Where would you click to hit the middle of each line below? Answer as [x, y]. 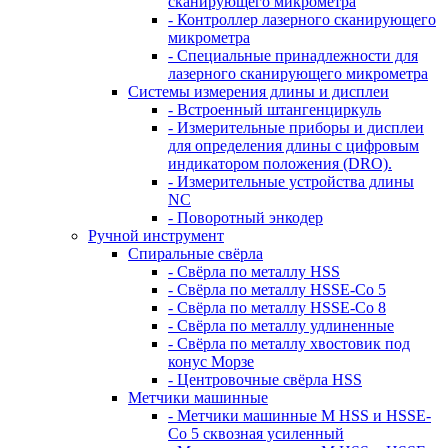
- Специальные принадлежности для [293, 55]
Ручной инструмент [156, 235]
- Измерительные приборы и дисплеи [296, 127]
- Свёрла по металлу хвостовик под [289, 343]
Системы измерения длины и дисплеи [258, 91]
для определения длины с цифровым [293, 145]
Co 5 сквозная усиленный [256, 433]
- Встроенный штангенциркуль [274, 109]
